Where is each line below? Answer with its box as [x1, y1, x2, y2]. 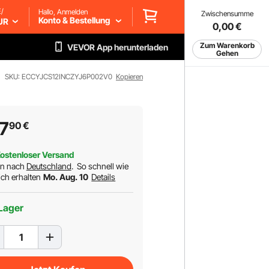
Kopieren [116, 72, 143, 81]
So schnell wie [76, 161, 128, 171]
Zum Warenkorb [199, 41, 255, 50]
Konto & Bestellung [38, 14, 110, 25]
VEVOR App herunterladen [67, 42, 168, 52]
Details [91, 172, 116, 182]
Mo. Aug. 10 [43, 172, 90, 182]
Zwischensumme [201, 9, 253, 18]
